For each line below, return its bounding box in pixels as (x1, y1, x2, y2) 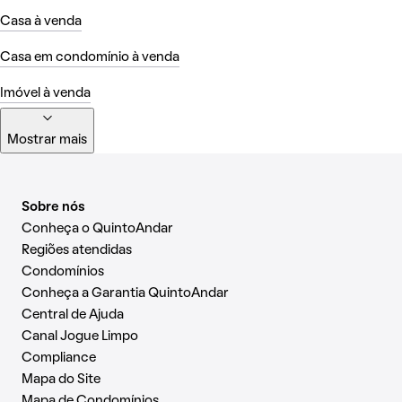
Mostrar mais (7, 134, 87, 147)
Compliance (22, 352, 96, 365)
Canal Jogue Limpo (22, 330, 138, 344)
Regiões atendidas (22, 244, 132, 258)
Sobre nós (22, 201, 85, 214)
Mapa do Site (22, 373, 100, 387)
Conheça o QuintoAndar (22, 223, 173, 236)
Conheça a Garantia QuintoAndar (22, 287, 229, 301)
